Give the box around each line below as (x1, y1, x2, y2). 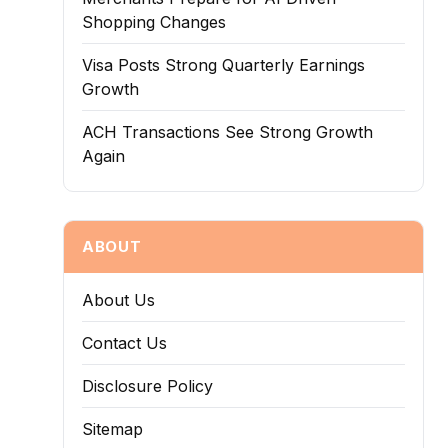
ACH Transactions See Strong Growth (82, 122, 374, 142)
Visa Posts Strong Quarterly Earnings (82, 55, 366, 75)
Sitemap (82, 419, 144, 439)
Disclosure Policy (82, 376, 214, 396)
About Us (82, 290, 156, 310)
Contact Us (82, 333, 168, 353)
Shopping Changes (82, 12, 227, 32)
